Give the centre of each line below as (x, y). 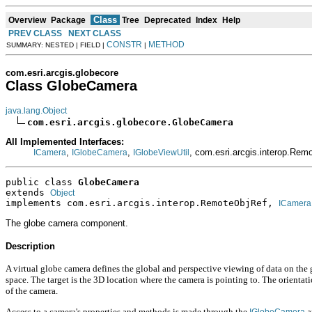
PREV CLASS (35, 33)
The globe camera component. (67, 223)
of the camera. (32, 291)
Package (68, 20)
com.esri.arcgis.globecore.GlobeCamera (130, 122)
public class (42, 182)
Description (30, 246)
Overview (27, 20)
